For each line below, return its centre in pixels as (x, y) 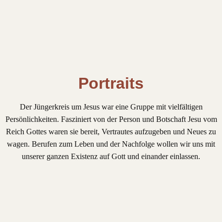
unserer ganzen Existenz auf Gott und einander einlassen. (111, 157)
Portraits (111, 83)
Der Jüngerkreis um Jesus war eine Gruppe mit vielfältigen (111, 107)
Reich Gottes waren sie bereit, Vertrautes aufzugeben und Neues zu (111, 132)
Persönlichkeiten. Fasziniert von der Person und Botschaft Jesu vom (111, 119)
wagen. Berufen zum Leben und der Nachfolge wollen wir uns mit (111, 144)
